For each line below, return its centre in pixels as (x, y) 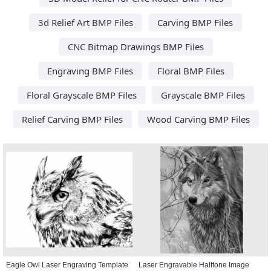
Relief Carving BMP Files (72, 119)
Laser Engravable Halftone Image (194, 265)
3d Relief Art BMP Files (86, 22)
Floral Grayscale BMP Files (81, 95)
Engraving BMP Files (90, 70)
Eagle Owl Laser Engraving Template (67, 265)
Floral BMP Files (191, 70)
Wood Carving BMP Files (198, 119)
